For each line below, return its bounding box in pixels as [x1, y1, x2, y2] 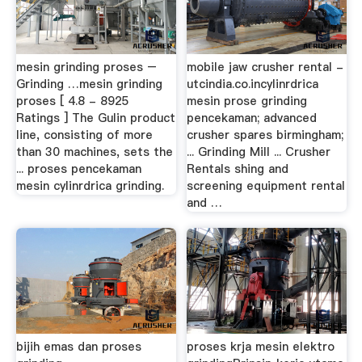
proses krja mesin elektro [187, 338, 335, 355]
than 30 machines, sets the [15, 144, 173, 161]
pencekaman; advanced [187, 110, 318, 127]
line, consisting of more [15, 127, 153, 144]
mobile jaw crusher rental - [187, 59, 344, 76]
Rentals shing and [187, 161, 289, 178]
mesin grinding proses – [15, 59, 157, 76]
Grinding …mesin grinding [15, 76, 162, 93]
